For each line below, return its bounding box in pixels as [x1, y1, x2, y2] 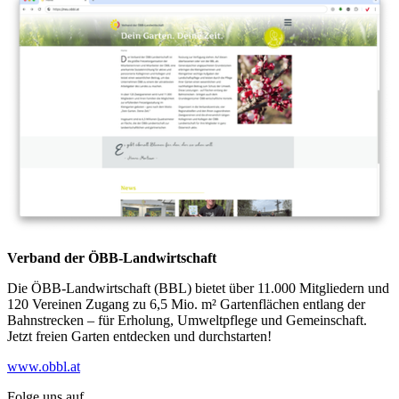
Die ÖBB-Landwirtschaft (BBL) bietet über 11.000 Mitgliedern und [7, 280, 389, 296]
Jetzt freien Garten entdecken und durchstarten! [7, 328, 272, 344]
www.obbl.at [7, 358, 80, 374]
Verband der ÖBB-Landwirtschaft [7, 249, 216, 265]
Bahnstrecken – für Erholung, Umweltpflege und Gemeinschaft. [7, 312, 367, 328]
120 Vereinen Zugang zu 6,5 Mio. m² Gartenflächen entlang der [7, 296, 365, 312]
